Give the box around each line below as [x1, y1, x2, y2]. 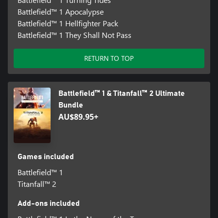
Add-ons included [17, 200, 80, 208]
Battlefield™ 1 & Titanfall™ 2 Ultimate [58, 89, 185, 97]
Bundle [58, 101, 84, 109]
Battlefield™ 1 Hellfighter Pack [17, 18, 118, 28]
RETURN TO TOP [84, 53, 134, 63]
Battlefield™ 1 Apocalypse [17, 6, 104, 17]
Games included [17, 153, 74, 161]
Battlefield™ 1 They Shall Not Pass [17, 29, 131, 40]
